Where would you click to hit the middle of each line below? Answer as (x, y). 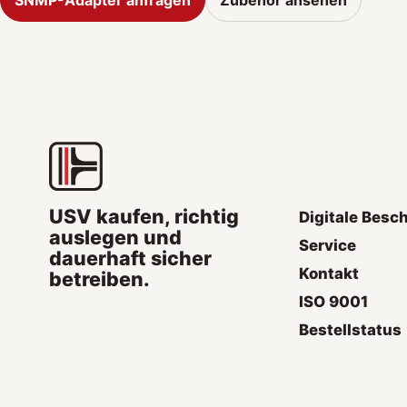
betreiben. (99, 278)
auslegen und (115, 237)
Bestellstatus (351, 329)
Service (328, 245)
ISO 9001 (334, 301)
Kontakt (329, 273)
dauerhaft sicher (130, 258)
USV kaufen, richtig (144, 216)
